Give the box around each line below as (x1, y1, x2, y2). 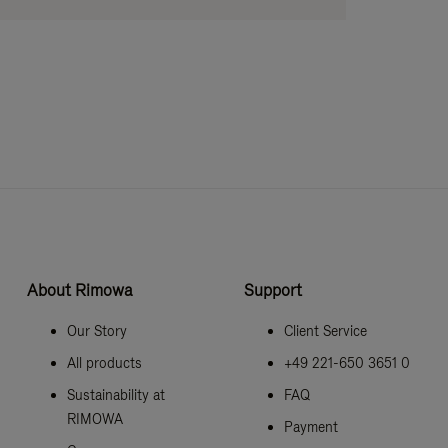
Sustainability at (66, 385, 165, 404)
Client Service (283, 321, 367, 340)
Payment (283, 417, 338, 436)
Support (243, 279, 302, 302)
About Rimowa (26, 279, 133, 302)
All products (66, 353, 142, 372)
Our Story (66, 321, 127, 340)
